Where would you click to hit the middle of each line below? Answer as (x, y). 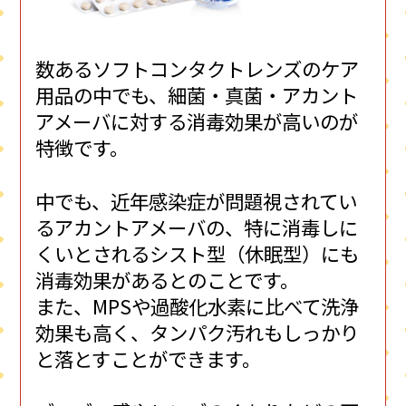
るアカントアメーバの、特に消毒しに (197, 227)
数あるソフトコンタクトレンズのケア (198, 68)
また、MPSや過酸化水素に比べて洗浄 (198, 305)
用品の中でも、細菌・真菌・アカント (197, 94)
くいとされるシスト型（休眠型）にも (198, 253)
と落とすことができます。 (149, 358)
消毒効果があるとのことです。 (168, 279)
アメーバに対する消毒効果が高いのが (197, 121)
